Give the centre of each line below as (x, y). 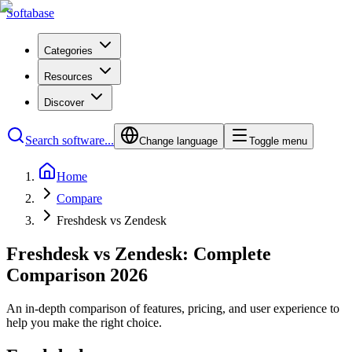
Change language (178, 141)
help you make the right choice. (84, 322)
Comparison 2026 (77, 275)
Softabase (30, 13)
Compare (79, 198)
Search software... (70, 140)
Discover (64, 103)
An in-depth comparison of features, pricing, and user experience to (173, 308)
